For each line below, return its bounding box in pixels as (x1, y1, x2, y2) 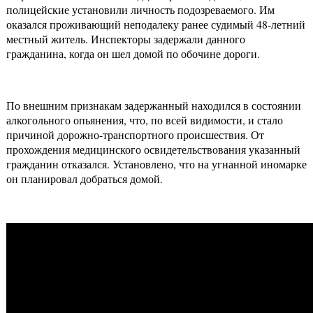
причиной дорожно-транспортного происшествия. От (6, 127, 264, 143)
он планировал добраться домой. (6, 171, 163, 187)
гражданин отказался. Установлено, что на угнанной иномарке (6, 156, 307, 172)
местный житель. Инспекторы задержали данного (6, 31, 245, 47)
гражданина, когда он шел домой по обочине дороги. (6, 46, 260, 61)
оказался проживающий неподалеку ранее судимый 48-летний (6, 17, 305, 32)
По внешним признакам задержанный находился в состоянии (6, 98, 301, 113)
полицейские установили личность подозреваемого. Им (6, 2, 275, 17)
